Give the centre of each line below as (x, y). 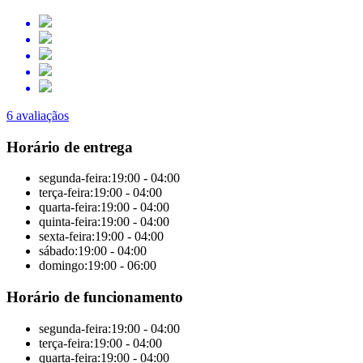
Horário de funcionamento (95, 297)
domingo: (63, 266)
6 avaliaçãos (38, 115)
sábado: (58, 251)
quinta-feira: (70, 222)
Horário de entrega (70, 147)
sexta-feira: (67, 237)
